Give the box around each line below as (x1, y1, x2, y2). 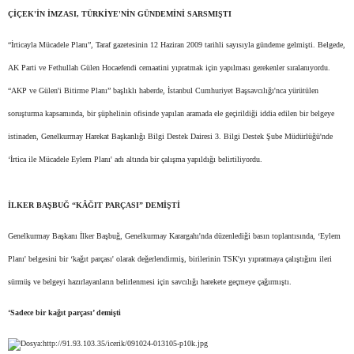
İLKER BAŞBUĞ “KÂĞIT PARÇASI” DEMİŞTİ (8, 201, 180, 209)
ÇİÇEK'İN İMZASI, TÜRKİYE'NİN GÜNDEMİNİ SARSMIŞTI (8, 9, 232, 18)
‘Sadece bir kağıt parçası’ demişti (8, 308, 121, 317)
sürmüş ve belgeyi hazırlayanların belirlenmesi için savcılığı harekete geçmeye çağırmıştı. (8, 277, 292, 286)
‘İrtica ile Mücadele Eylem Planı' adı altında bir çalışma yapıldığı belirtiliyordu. (8, 155, 262, 164)
